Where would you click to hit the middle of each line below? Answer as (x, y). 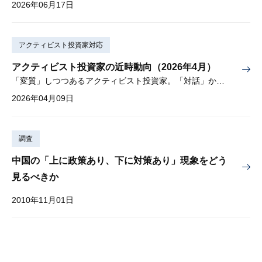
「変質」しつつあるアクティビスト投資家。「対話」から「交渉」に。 (220, 80)
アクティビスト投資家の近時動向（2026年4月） (114, 67)
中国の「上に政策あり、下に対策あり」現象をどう (119, 160)
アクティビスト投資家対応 (61, 45)
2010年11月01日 (43, 200)
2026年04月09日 (43, 98)
